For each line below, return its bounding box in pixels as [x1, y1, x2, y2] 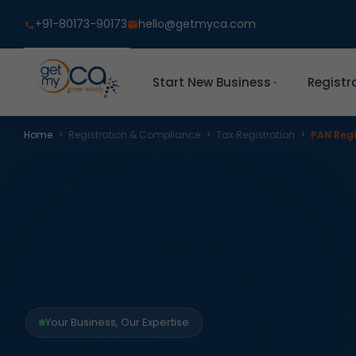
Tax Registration [216, 128, 295, 141]
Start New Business [153, 74, 271, 91]
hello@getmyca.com [138, 16, 256, 32]
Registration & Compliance [68, 128, 200, 141]
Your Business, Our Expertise [45, 314, 189, 330]
